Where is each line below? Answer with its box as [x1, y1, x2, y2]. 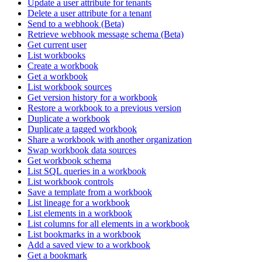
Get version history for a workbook [27, 92, 157, 103]
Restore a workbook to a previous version [27, 103, 181, 113]
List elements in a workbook [27, 208, 132, 219]
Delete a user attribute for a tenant [27, 8, 151, 19]
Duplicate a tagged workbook [27, 124, 137, 135]
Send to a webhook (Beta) [27, 19, 124, 29]
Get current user [27, 40, 87, 50]
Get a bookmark [27, 250, 87, 261]
